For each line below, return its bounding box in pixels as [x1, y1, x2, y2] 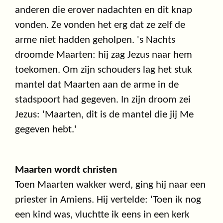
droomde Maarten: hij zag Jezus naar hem [15, 50, 192, 61]
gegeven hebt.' [15, 124, 77, 135]
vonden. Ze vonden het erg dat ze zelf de [15, 20, 185, 31]
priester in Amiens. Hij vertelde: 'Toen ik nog [15, 195, 201, 206]
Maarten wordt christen [15, 165, 117, 176]
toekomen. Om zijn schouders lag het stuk [15, 65, 192, 76]
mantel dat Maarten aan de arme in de [15, 80, 179, 91]
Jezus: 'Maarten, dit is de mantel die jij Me [15, 110, 194, 120]
